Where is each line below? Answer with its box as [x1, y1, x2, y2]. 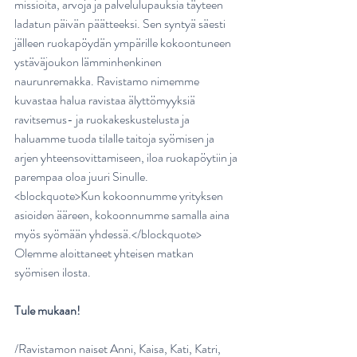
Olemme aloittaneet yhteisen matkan [14, 244, 196, 263]
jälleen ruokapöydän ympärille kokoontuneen [14, 33, 233, 53]
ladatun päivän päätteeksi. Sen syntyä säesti [14, 14, 228, 33]
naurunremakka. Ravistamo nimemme [14, 72, 202, 91]
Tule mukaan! [14, 301, 80, 320]
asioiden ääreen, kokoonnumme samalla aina [14, 206, 232, 225]
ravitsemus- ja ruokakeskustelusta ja [14, 110, 192, 129]
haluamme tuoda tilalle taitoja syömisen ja [14, 129, 217, 148]
